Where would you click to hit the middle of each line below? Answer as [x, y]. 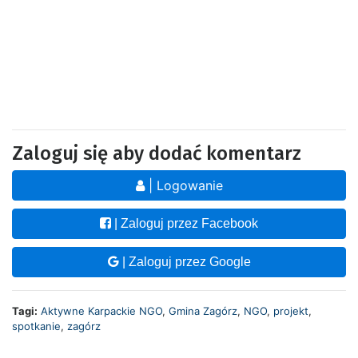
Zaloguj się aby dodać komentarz [157, 153]
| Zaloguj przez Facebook [185, 223]
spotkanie [36, 326]
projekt [291, 310]
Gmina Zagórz [203, 310]
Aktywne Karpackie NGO [101, 310]
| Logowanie [183, 185]
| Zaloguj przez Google [185, 261]
